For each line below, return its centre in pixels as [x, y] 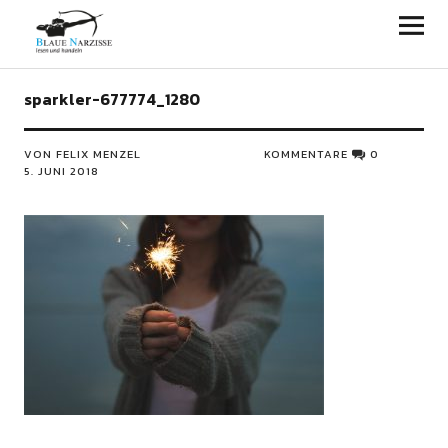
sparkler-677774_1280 [111, 99]
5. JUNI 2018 [61, 171]
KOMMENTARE [306, 154]
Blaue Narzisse [114, 25]
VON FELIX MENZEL [82, 154]
